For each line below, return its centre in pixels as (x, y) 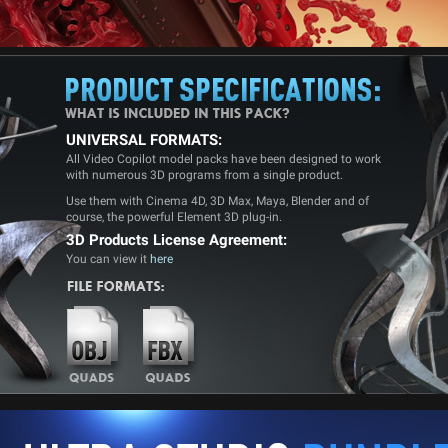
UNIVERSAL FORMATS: (144, 140)
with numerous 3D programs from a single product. (204, 175)
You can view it (108, 259)
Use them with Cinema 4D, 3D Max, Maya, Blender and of (217, 201)
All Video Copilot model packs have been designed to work (223, 159)
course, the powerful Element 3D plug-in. (174, 217)
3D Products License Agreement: (176, 240)
